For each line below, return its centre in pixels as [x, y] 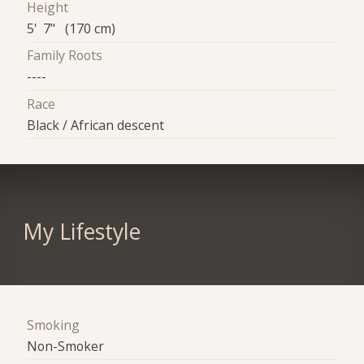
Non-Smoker [66, 347]
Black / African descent [96, 125]
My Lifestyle [81, 232]
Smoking [54, 325]
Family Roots [65, 56]
